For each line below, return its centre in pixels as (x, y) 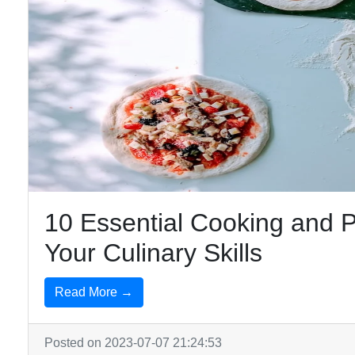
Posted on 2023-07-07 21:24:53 (133, 343)
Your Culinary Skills (153, 253)
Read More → (94, 292)
